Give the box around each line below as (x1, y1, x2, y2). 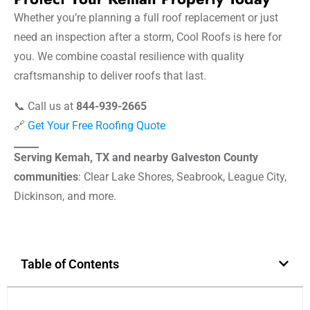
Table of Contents (21, 256, 119, 271)
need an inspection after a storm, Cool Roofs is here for (14, 30, 282, 44)
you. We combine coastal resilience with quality (14, 49, 244, 63)
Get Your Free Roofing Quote (28, 118, 165, 132)
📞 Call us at (14, 99, 76, 113)
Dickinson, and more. (14, 189, 116, 203)
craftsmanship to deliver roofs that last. (14, 69, 206, 82)
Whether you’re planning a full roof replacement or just (14, 10, 278, 24)
